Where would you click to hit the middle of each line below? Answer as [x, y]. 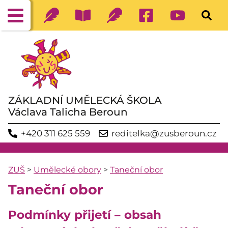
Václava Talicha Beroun [68, 112]
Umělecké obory [67, 169]
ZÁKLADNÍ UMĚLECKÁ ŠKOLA [85, 100]
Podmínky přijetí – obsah [85, 215]
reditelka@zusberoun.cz [164, 133]
